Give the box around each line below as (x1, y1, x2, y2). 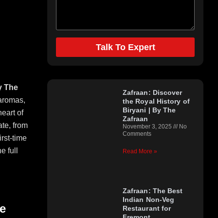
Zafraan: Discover (122, 89, 182, 97)
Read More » (122, 148, 157, 155)
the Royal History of (122, 97, 190, 106)
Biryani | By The (122, 106, 176, 114)
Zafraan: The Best (122, 187, 183, 195)
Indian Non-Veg (122, 196, 175, 203)
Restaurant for (122, 204, 171, 212)
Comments (122, 130, 151, 138)
